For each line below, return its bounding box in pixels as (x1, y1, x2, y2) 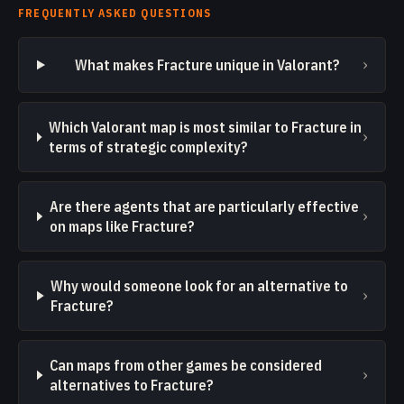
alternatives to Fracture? (49, 376, 214, 394)
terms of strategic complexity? (48, 138, 248, 156)
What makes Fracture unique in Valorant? (74, 56, 340, 74)
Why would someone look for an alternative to (50, 277, 349, 295)
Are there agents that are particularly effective (49, 197, 359, 216)
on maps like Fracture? (49, 217, 195, 235)
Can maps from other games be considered (49, 356, 322, 374)
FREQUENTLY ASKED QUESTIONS (18, 6, 212, 20)
